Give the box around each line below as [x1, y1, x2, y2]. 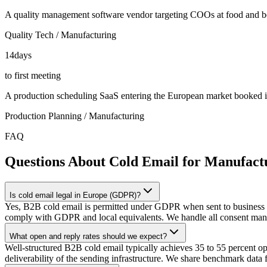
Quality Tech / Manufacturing [5, 30, 116, 40]
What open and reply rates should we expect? [10, 231, 167, 241]
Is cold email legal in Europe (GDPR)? [10, 190, 141, 200]
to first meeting [5, 70, 61, 80]
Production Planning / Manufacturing [5, 111, 144, 121]
